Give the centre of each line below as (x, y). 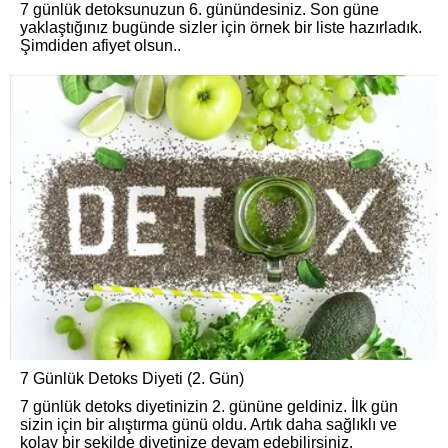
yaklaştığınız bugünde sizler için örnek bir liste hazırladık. (221, 27)
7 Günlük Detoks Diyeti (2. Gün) (132, 379)
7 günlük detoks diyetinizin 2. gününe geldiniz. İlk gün (209, 407)
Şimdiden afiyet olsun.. (100, 45)
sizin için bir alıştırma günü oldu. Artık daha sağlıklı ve (208, 425)
